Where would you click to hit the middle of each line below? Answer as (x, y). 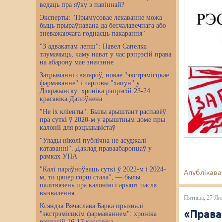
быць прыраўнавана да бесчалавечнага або (103, 26)
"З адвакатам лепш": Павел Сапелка (93, 46)
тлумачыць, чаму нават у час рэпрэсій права (106, 54)
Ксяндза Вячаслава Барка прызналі (91, 206)
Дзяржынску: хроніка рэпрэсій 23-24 (95, 91)
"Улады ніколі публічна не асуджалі (93, 140)
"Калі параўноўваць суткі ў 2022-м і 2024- (103, 169)
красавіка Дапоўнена (71, 99)
